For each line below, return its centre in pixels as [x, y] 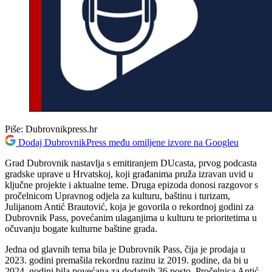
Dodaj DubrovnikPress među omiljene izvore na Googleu [128, 142]
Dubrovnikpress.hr [61, 129]
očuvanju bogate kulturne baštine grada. [81, 228]
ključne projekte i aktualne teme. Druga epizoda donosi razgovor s [131, 185]
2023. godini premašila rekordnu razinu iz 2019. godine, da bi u [127, 260]
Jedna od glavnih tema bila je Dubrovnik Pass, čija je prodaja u [125, 249]
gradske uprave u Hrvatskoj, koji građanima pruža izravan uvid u [129, 174]
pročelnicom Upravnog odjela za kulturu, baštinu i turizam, [117, 195]
